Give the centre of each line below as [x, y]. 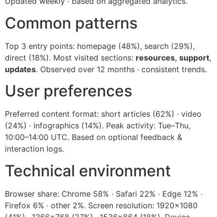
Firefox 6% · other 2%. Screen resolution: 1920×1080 [101, 205]
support [194, 57]
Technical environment [88, 170]
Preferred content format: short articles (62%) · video [103, 114]
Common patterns [71, 23]
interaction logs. [34, 149]
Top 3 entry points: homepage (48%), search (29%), [100, 46]
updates [20, 69]
